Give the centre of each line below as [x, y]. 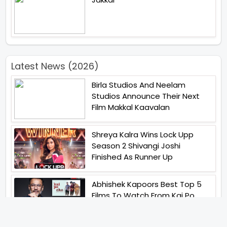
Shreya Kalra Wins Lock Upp [143, 135]
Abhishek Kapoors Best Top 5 [147, 184]
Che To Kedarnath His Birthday [149, 207]
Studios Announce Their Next [146, 96]
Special [105, 218]
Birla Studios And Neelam [139, 85]
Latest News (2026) [55, 66]
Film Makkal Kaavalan [131, 107]
